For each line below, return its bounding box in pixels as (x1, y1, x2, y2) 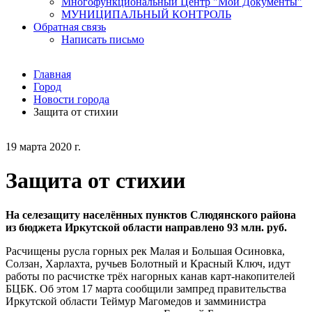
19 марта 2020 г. (6, 141, 81, 153)
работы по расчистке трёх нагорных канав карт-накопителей (6, 270, 295, 282)
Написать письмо (61, 33, 144, 45)
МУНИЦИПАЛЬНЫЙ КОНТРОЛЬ (61, 8, 231, 20)
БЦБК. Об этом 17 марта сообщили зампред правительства (6, 282, 286, 295)
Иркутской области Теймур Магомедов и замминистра (6, 295, 266, 307)
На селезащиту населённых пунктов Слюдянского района (6, 208, 296, 221)
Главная (33, 68, 71, 80)
